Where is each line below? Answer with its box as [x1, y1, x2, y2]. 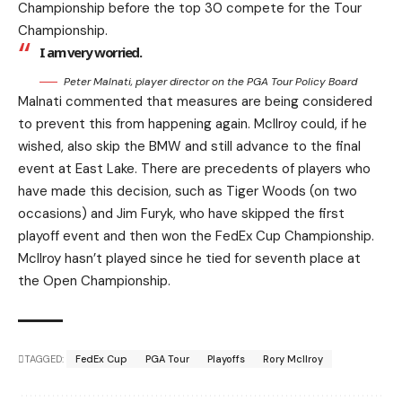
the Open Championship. [18, 272, 170, 290]
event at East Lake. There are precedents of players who [18, 160, 371, 178]
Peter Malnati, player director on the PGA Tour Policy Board [64, 74, 357, 89]
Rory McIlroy [263, 353, 323, 365]
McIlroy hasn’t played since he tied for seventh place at [18, 249, 361, 267]
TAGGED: [24, 353, 64, 365]
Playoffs [207, 353, 245, 365]
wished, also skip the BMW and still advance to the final [18, 137, 361, 155]
